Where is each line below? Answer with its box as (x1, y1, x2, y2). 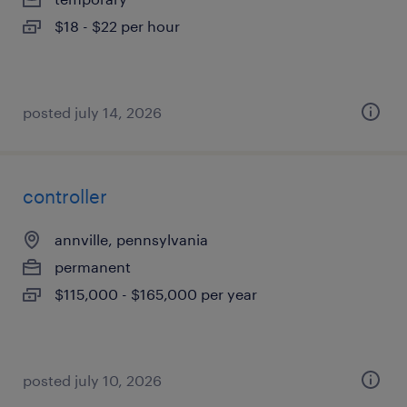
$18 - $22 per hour (55, 17, 180, 35)
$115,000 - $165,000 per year (55, 285, 257, 303)
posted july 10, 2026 (23, 372, 162, 389)
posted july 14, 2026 (23, 104, 162, 121)
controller (23, 185, 107, 207)
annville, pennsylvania (55, 231, 208, 248)
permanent (55, 258, 131, 275)
